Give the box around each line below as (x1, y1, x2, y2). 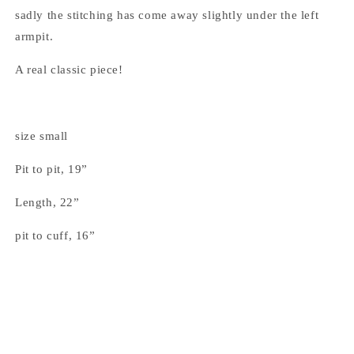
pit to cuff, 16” (15, 229, 96, 243)
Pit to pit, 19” (15, 163, 88, 176)
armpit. (15, 30, 54, 43)
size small (15, 130, 72, 143)
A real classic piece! (15, 63, 123, 77)
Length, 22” (15, 196, 80, 209)
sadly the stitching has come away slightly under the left (15, 9, 319, 22)
